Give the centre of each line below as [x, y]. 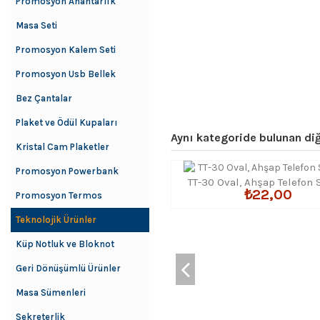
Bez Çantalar [44, 98]
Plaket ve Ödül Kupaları [67, 122]
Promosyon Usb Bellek [66, 74]
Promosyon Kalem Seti [66, 50]
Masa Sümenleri [51, 292]
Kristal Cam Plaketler [62, 147]
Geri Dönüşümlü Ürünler [68, 268]
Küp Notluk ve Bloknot [65, 244]
